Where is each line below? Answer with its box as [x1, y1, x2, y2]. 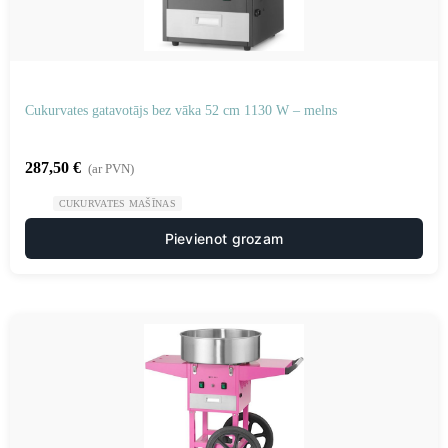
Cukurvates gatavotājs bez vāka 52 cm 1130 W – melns [25, 103, 337, 118]
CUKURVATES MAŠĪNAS [58, 198, 176, 209]
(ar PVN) [88, 161, 134, 176]
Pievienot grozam [164, 230, 284, 247]
